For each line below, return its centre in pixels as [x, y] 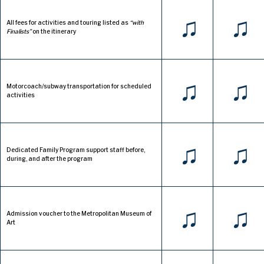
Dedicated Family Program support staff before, [76, 150]
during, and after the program [49, 159]
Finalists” [19, 32]
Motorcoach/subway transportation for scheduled [79, 86]
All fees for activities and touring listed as [68, 23]
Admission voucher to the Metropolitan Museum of [79, 214]
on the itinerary [54, 32]
